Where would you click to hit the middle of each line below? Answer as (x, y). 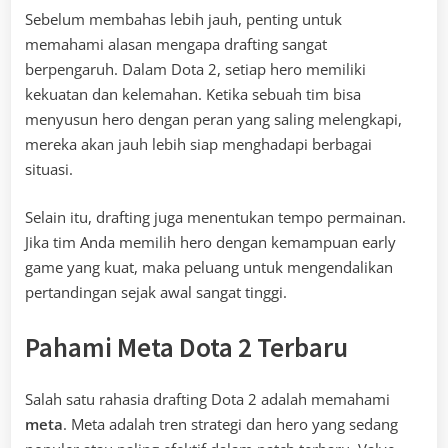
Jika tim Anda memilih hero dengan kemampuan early (210, 241)
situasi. (49, 169)
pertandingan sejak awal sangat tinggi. (156, 291)
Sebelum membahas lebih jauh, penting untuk (183, 19)
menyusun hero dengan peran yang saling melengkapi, (213, 119)
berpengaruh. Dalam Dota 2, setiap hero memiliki (195, 69)
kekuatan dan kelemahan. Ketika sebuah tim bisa (193, 94)
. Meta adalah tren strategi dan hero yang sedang (230, 424)
